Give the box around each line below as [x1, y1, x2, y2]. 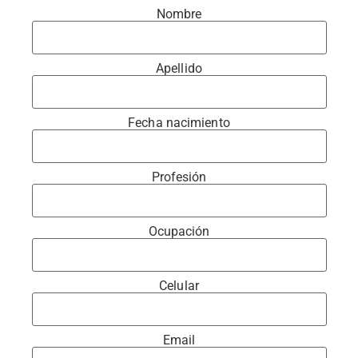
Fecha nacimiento [128, 115, 230, 131]
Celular [159, 278, 199, 294]
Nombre [156, 6, 202, 22]
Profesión [151, 169, 207, 185]
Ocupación [148, 224, 210, 240]
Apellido [156, 61, 202, 77]
